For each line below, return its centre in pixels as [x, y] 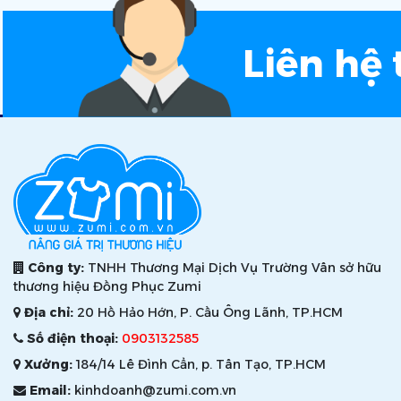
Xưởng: [48, 365]
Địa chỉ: [49, 313]
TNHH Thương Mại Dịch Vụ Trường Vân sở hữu [233, 268]
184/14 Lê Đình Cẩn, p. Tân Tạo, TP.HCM [199, 365]
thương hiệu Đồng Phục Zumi [107, 287]
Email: [50, 391]
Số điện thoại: [73, 339]
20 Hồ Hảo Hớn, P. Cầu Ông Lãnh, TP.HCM [208, 313]
